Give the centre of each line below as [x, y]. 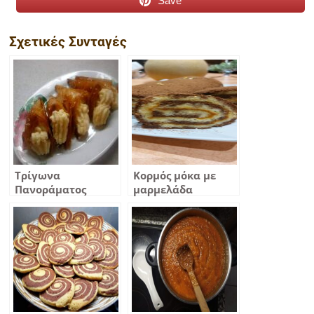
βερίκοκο [157, 204]
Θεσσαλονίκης [53, 204]
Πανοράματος [50, 190]
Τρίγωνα [37, 176]
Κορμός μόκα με [175, 176]
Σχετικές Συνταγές [68, 42]
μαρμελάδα [163, 190]
